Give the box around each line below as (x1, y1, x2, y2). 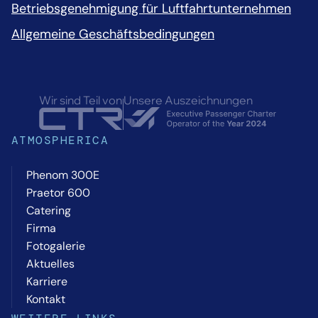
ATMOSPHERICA (11, 132, 109, 148)
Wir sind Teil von (39, 92, 123, 107)
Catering (26, 202, 71, 218)
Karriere (26, 273, 67, 289)
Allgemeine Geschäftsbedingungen (11, 25, 214, 43)
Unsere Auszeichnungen (124, 92, 253, 107)
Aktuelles (26, 256, 75, 271)
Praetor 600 (26, 185, 90, 200)
